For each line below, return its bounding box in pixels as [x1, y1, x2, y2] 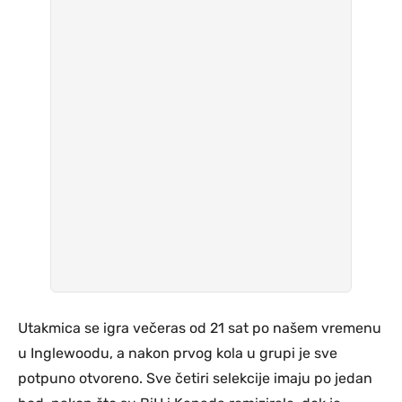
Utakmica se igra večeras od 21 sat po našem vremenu [18, 319, 381, 336]
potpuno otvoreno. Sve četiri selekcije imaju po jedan [18, 369, 372, 387]
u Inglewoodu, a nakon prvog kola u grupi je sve [18, 344, 337, 362]
